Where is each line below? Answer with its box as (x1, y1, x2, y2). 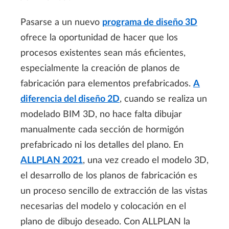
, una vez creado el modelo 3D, (83, 155, 209, 165)
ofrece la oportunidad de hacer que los (20, 33, 178, 42)
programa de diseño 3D (102, 17, 197, 27)
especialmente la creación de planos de (20, 63, 180, 73)
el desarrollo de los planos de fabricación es (20, 171, 197, 180)
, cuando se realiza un (120, 94, 207, 104)
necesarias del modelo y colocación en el (20, 201, 186, 211)
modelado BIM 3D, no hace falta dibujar (20, 109, 182, 119)
